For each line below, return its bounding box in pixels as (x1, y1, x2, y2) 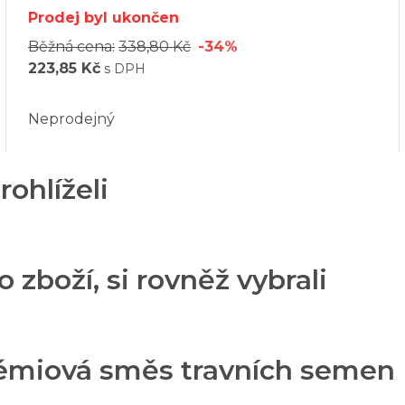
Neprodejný (28, 109, 115, 127)
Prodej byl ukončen (28, 8, 179, 26)
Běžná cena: (28, 37, 115, 55)
